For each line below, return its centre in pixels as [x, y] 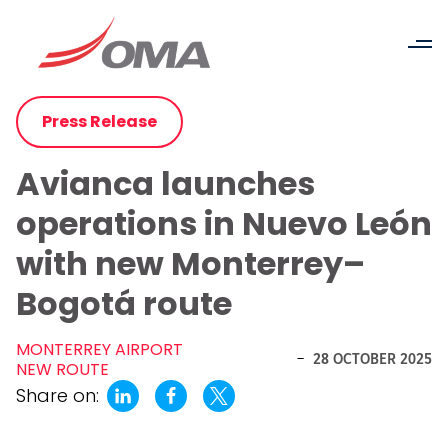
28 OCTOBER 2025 [372, 360]
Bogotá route [124, 303]
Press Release [99, 121]
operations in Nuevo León [224, 223]
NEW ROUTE [62, 369]
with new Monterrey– [190, 263]
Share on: [57, 395]
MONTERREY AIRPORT [99, 349]
